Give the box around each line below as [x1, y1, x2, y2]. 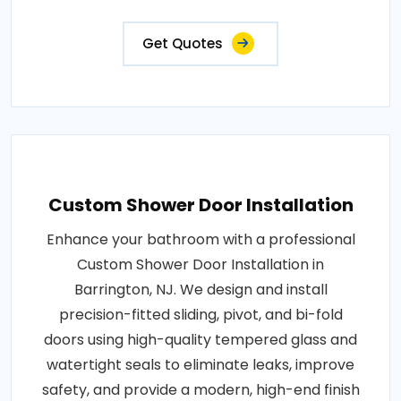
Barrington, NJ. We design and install [73, 278, 328, 300]
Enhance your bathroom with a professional [46, 228, 355, 250]
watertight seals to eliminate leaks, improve [47, 354, 354, 375]
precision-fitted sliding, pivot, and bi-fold [58, 303, 343, 325]
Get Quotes [142, 33, 223, 53]
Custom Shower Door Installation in [77, 253, 324, 275]
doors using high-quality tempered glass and [44, 328, 357, 350]
